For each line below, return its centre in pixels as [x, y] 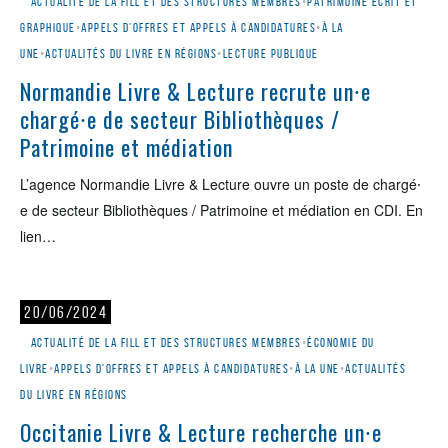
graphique [48, 27]
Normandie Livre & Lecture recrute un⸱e [195, 91]
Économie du [341, 342]
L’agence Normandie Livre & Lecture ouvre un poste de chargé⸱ [220, 184]
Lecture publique [270, 53]
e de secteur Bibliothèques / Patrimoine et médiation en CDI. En [221, 210]
